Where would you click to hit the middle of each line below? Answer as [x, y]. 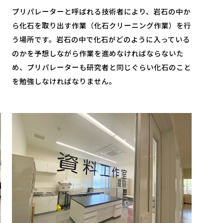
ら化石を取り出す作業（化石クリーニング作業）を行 [102, 25]
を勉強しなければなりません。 [64, 81]
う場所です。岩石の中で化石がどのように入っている [101, 39]
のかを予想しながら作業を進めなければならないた [98, 53]
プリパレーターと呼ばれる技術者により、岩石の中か [102, 11]
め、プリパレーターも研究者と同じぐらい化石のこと [102, 67]
